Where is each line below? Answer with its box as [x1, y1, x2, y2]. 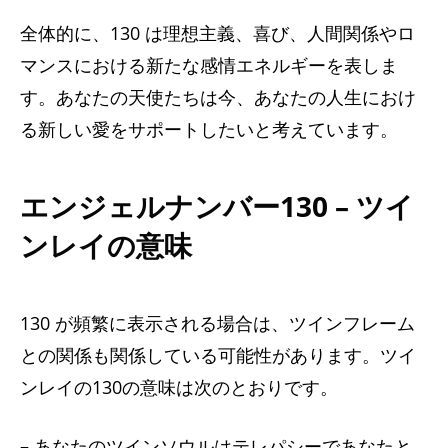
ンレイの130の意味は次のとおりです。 [20, 374, 338, 399]
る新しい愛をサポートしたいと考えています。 [20, 116, 398, 141]
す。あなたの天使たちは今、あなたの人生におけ [20, 84, 416, 109]
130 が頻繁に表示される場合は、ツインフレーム [20, 310, 415, 335]
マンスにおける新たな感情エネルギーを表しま [20, 52, 398, 77]
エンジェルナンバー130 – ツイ [20, 186, 414, 225]
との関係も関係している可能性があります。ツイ [20, 342, 416, 367]
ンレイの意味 [20, 225, 192, 264]
